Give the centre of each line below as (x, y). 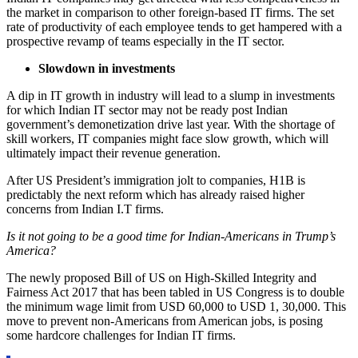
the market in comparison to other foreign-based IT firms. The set (170, 12)
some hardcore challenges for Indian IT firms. (121, 335)
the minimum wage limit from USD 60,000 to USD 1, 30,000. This (176, 306)
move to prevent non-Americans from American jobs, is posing (165, 320)
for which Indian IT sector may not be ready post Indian (147, 109)
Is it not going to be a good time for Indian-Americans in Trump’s (171, 236)
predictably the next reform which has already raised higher (155, 194)
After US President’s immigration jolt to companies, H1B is (156, 180)
